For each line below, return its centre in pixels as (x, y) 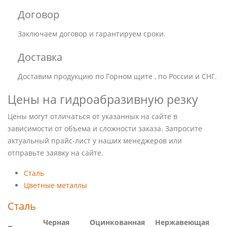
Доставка (40, 57)
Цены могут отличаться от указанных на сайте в (92, 117)
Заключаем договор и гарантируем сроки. (92, 34)
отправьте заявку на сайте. (55, 153)
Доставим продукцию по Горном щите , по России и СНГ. (117, 77)
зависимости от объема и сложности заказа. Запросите (105, 129)
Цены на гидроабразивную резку (103, 100)
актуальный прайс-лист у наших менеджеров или (95, 141)
